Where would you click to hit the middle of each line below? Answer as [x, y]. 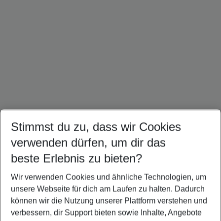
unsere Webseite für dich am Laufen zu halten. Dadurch [108, 189]
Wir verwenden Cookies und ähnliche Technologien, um [109, 177]
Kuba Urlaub [114, 136]
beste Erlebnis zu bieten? [76, 158]
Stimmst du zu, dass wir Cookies [96, 127]
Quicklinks [33, 184]
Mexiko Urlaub [171, 136]
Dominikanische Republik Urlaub [63, 136]
